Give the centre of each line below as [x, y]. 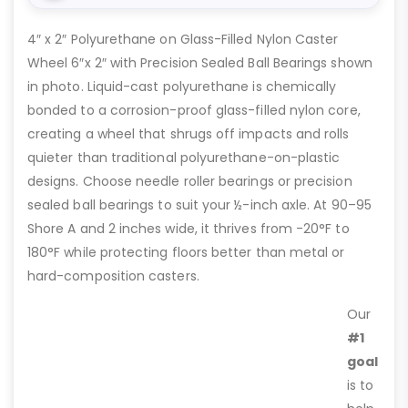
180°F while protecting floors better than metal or [186, 253]
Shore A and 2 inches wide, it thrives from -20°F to [189, 229]
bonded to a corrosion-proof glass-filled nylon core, [194, 111]
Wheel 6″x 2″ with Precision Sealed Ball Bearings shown [200, 63]
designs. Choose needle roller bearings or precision [190, 182]
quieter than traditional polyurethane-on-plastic [184, 158]
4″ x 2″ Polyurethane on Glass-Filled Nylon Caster [183, 40]
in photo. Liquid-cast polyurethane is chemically [182, 87]
